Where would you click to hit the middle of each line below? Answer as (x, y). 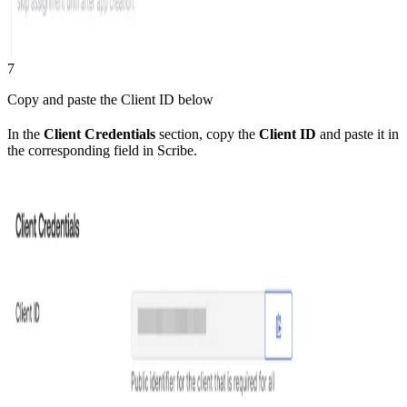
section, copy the (207, 134)
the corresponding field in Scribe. (102, 151)
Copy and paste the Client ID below (110, 100)
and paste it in (357, 134)
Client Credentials (99, 134)
